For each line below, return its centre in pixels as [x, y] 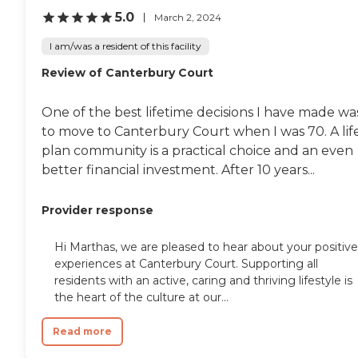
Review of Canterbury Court [127, 73]
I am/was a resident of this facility [125, 46]
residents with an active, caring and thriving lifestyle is [203, 281]
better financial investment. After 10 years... [178, 170]
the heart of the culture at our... [141, 298]
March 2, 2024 [188, 17]
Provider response [97, 211]
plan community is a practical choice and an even [197, 151]
